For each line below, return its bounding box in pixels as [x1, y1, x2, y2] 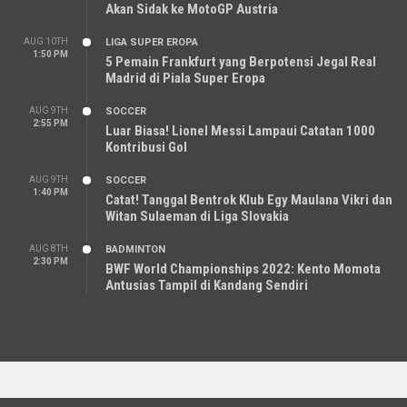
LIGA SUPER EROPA [105, 35, 198, 48]
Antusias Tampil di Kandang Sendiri [105, 276, 308, 293]
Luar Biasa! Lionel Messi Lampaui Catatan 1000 [105, 122, 375, 139]
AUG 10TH [24, 35, 68, 46]
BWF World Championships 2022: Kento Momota [105, 260, 381, 277]
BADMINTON [105, 243, 165, 255]
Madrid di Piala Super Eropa [105, 69, 265, 86]
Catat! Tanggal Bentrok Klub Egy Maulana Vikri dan [105, 191, 392, 208]
